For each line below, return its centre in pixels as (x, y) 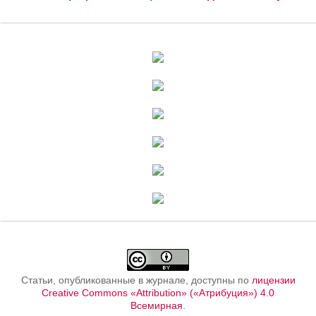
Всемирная (157, 305)
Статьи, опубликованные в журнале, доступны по (136, 280)
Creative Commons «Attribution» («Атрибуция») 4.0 (158, 293)
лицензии (273, 280)
